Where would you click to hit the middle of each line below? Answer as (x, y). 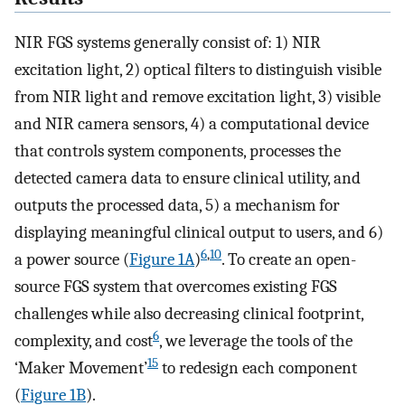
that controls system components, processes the (178, 151)
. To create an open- (289, 259)
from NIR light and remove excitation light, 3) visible (198, 96)
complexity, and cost (84, 340)
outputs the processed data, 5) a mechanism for (177, 205)
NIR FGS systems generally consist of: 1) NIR (168, 42)
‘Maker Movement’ (81, 367)
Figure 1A (162, 259)
